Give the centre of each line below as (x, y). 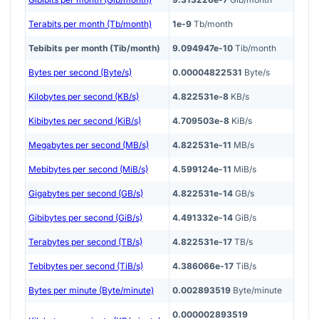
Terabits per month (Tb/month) (90, 23)
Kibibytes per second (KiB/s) (85, 120)
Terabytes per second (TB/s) (85, 241)
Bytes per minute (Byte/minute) (91, 290)
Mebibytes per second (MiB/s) (88, 169)
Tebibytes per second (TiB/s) (86, 266)
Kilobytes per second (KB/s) (84, 96)
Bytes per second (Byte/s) (80, 72)
